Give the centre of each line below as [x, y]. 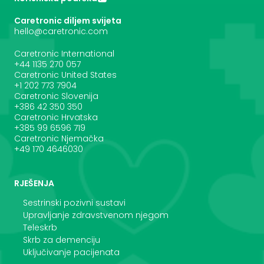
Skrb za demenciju [62, 240]
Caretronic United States [65, 75]
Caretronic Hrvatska [56, 117]
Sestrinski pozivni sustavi [74, 202]
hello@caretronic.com [61, 31]
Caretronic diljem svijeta [68, 20]
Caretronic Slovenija [56, 96]
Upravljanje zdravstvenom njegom [96, 215]
